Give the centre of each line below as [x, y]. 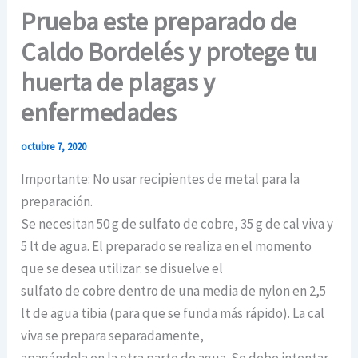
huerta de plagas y [118, 82]
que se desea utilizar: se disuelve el [122, 268]
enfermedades [99, 112]
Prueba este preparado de [159, 21]
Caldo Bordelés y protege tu [169, 52]
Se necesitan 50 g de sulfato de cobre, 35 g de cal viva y [177, 223]
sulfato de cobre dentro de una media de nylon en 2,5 [174, 290]
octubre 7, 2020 [54, 146]
